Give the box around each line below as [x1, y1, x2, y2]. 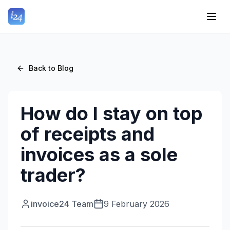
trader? [21, 164, 86, 186]
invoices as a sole [21, 143, 178, 166]
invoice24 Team [31, 199, 93, 209]
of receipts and [21, 123, 155, 145]
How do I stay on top [21, 102, 202, 125]
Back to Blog [29, 64, 73, 72]
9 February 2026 [104, 199, 169, 209]
